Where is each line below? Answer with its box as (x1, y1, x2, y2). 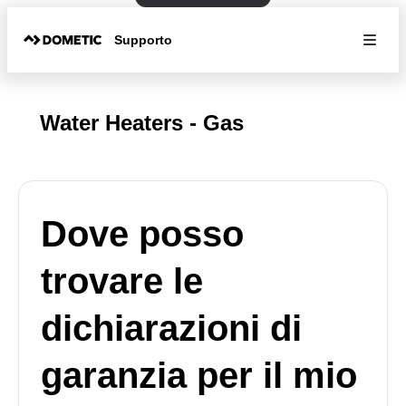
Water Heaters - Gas (40, 111, 244, 135)
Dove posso (41, 214, 244, 254)
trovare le (41, 261, 203, 301)
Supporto (114, 32, 173, 47)
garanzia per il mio (41, 355, 357, 395)
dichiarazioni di (41, 308, 302, 348)
